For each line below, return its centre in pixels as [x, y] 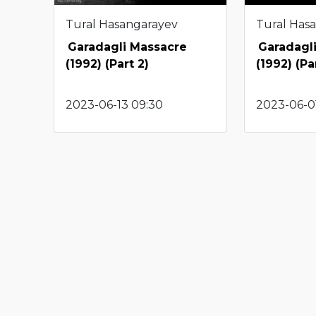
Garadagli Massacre [127, 47]
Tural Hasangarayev [122, 24]
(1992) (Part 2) [107, 63]
